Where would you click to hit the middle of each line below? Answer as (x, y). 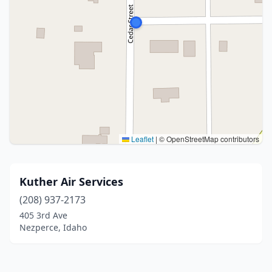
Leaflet (141, 139)
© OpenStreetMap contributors (208, 139)
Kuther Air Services (71, 182)
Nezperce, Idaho (53, 227)
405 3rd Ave (43, 215)
